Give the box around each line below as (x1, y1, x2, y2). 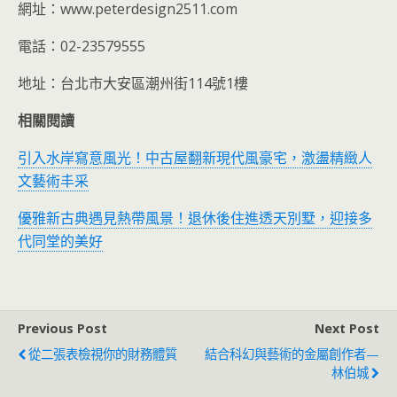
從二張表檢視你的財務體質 (28, 346, 177, 363)
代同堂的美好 (18, 231, 103, 252)
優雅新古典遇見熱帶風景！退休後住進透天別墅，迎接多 (18, 208, 372, 229)
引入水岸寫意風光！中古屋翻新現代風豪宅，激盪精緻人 (18, 148, 372, 168)
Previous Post (18, 320, 107, 338)
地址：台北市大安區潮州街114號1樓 (18, 74, 248, 94)
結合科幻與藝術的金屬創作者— (205, 346, 379, 363)
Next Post (315, 320, 379, 338)
